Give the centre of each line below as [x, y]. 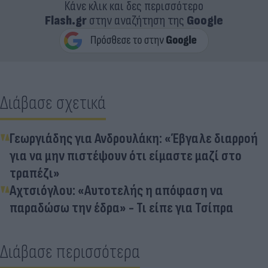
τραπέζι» [35, 173]
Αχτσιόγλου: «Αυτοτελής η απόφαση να [116, 190]
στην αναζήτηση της [137, 20]
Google [205, 20]
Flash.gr [66, 20]
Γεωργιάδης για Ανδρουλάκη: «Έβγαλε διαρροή [134, 138]
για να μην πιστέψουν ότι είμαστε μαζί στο [126, 156]
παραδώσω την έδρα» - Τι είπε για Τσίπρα [121, 208]
